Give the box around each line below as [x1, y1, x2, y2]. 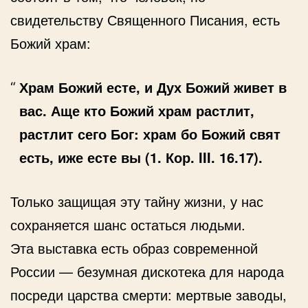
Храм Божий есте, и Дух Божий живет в [19, 76, 287, 97]
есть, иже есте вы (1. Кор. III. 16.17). [19, 146, 263, 167]
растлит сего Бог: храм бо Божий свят [19, 123, 280, 144]
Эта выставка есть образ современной [10, 237, 258, 258]
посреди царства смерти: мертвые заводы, [10, 284, 287, 305]
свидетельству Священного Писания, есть [10, 9, 280, 30]
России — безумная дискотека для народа [10, 261, 284, 281]
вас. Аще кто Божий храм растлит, [19, 100, 254, 120]
